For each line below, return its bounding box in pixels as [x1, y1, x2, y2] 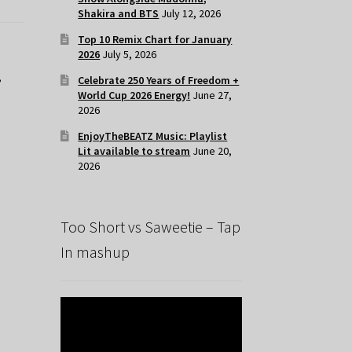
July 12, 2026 [161, 6, 222, 21]
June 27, [192, 88, 233, 103]
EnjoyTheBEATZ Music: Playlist [78, 129, 228, 144]
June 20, [192, 144, 233, 159]
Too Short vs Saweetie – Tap [60, 217, 240, 237]
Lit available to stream [78, 144, 191, 159]
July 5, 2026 [102, 47, 157, 62]
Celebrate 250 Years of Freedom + [78, 73, 240, 88]
